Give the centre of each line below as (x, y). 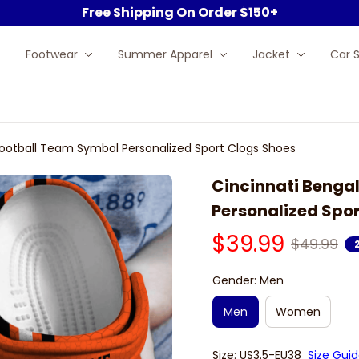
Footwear (51, 54)
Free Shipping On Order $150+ (179, 12)
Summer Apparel (165, 54)
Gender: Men (248, 280)
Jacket (271, 54)
